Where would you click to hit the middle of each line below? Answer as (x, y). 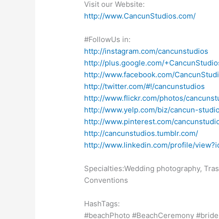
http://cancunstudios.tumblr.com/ (141, 133)
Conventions (106, 180)
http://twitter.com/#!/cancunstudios (145, 86)
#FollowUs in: (108, 39)
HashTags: (102, 203)
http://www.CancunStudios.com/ (140, 16)
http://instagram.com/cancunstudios (146, 51)
